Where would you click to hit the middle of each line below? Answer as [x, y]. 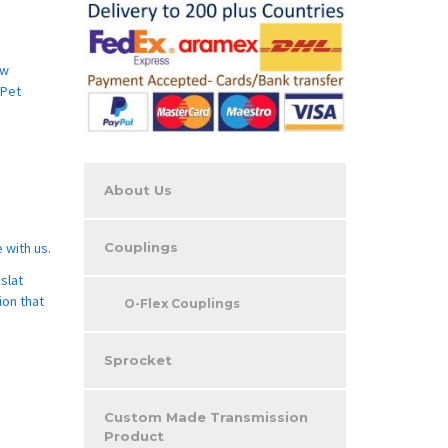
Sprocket [137, 359]
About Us [137, 189]
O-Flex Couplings [181, 303]
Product [133, 435]
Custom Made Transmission [205, 416]
